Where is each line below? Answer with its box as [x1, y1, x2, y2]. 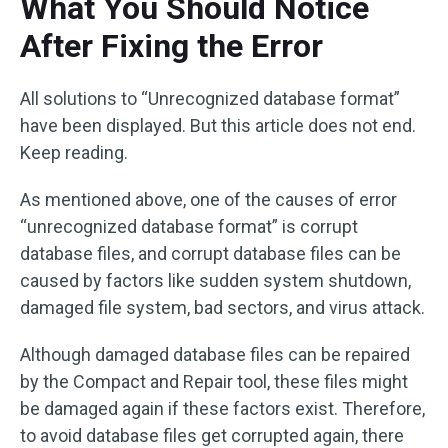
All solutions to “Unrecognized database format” [20, 88, 400, 109]
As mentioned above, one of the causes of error [20, 189, 397, 210]
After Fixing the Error [20, 27, 323, 65]
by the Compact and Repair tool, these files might [20, 371, 408, 392]
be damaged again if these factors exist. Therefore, [20, 398, 425, 419]
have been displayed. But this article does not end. [20, 115, 416, 136]
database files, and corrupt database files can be [20, 243, 401, 264]
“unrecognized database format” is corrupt [20, 216, 358, 237]
